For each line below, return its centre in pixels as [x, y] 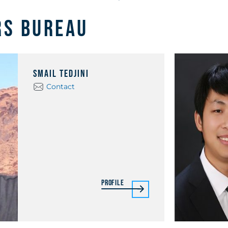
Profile [113, 183]
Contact [60, 87]
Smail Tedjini [61, 74]
